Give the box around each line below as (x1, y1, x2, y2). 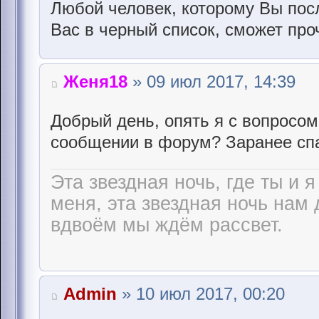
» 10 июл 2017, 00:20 (117, 283, 285, 303)
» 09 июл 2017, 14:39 (127, 71, 296, 91)
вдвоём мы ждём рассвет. (51, 214, 283, 236)
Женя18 (63, 71, 127, 91)
